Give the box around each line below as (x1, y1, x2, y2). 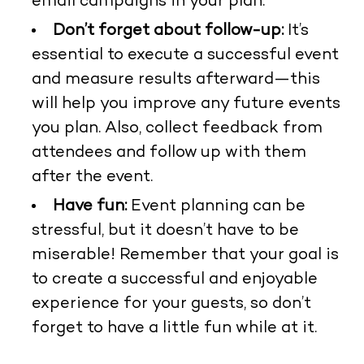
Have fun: (52, 197, 127, 215)
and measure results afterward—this (31, 71, 320, 89)
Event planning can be (126, 197, 305, 215)
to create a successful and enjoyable (31, 271, 318, 288)
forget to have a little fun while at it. (31, 319, 317, 337)
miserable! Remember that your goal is (31, 246, 339, 264)
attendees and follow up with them (31, 144, 306, 162)
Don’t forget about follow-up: (52, 22, 284, 40)
